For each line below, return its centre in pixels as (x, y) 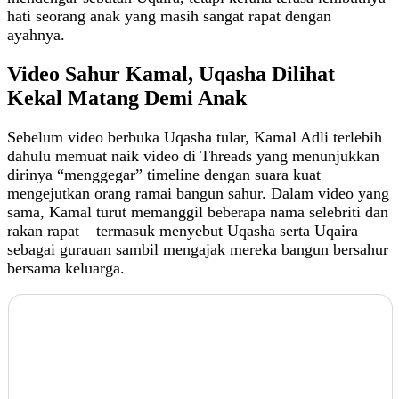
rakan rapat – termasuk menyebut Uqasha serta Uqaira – (189, 231)
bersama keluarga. (66, 269)
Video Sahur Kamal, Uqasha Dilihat (171, 74)
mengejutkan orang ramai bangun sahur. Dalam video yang (198, 194)
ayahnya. (36, 35)
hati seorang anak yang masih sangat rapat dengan (169, 16)
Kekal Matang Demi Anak (127, 98)
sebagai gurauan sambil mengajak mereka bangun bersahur (198, 250)
